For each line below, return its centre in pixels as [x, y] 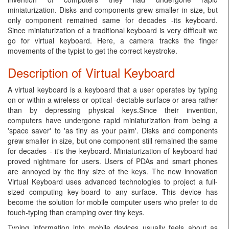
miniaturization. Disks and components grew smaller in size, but [113, 10]
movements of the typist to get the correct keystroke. [93, 51]
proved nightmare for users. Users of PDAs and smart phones [113, 161]
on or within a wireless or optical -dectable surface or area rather [113, 100]
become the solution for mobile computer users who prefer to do [113, 202]
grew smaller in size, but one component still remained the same [113, 141]
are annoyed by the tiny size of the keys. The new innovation [113, 171]
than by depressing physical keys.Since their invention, [113, 110]
